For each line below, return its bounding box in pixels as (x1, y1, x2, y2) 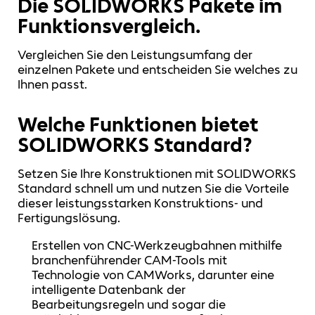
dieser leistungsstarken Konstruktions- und (18, 195, 263, 211)
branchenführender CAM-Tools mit (32, 252, 228, 268)
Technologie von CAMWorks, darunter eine (32, 266, 275, 283)
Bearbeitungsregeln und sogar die (32, 296, 226, 312)
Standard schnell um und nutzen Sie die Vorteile (18, 180, 289, 196)
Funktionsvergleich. (18, 13, 200, 39)
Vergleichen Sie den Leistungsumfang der (18, 46, 252, 63)
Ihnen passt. (18, 76, 87, 92)
